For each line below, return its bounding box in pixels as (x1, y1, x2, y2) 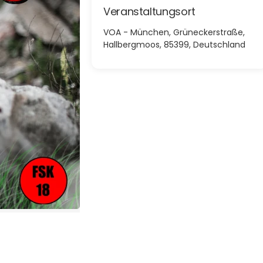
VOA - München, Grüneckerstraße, (103, 26, 245, 38)
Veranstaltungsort (103, 4, 195, 19)
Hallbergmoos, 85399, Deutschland (103, 38, 245, 50)
